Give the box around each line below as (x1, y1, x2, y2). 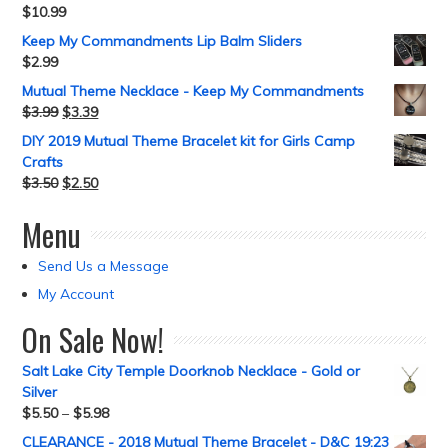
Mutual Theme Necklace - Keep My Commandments (22, 82, 365, 100)
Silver (22, 383, 58, 401)
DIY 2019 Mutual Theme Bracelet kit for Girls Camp (22, 132, 356, 150)
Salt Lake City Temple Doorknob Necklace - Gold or (22, 362, 361, 380)
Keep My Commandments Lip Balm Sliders (22, 32, 303, 50)
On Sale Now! (22, 317, 165, 362)
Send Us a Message (38, 257, 170, 275)
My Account (38, 285, 115, 303)
